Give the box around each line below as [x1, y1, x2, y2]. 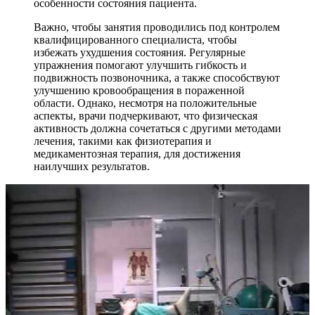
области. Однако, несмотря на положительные [34, 96, 257, 109]
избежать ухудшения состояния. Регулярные [34, 46, 245, 58]
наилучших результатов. [34, 160, 150, 172]
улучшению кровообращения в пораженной [34, 84, 245, 96]
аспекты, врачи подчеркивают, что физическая [34, 109, 257, 122]
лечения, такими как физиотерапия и [34, 134, 212, 147]
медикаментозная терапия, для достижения [34, 147, 240, 160]
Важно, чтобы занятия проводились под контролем [34, 20, 280, 33]
